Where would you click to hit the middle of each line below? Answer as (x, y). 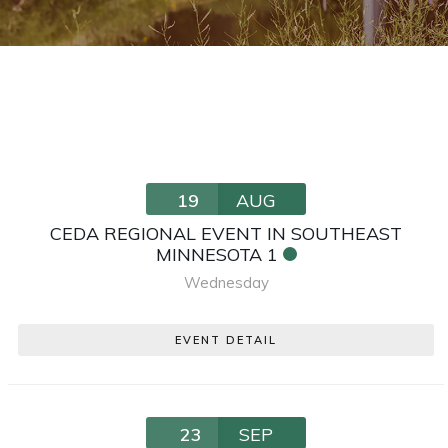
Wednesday (226, 282)
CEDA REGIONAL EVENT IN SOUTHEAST (226, 233)
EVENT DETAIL (226, 339)
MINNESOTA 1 (216, 254)
